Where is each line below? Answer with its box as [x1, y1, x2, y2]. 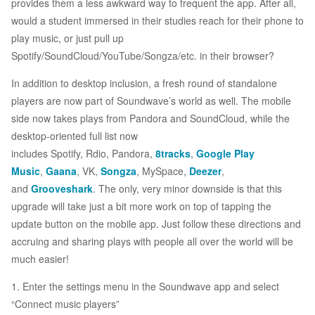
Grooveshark [31, 181, 93, 196]
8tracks [155, 146, 191, 161]
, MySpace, [136, 164, 189, 179]
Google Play [196, 146, 255, 161]
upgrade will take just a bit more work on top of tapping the [11, 199, 271, 214]
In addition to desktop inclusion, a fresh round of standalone [11, 76, 277, 91]
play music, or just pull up [11, 31, 124, 46]
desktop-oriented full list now [11, 129, 138, 143]
